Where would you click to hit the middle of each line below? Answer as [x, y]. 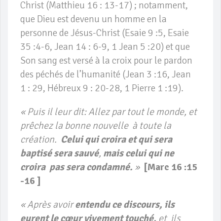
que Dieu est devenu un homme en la [93, 19]
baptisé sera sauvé [59, 153]
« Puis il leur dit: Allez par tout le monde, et [109, 112]
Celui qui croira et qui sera [116, 140]
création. [40, 140]
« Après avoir [48, 205]
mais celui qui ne [139, 153]
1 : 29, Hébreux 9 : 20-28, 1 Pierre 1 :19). [102, 88]
